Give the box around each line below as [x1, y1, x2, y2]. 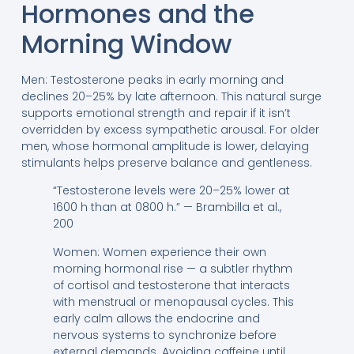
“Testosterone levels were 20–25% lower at [52, 183, 290, 199]
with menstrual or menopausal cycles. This [52, 293, 294, 310]
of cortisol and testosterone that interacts [52, 277, 290, 293]
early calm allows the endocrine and [52, 310, 260, 326]
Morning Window [21, 25, 232, 62]
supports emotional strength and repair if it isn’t [21, 104, 291, 121]
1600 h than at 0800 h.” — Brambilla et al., [52, 199, 281, 216]
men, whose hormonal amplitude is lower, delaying [21, 137, 309, 154]
